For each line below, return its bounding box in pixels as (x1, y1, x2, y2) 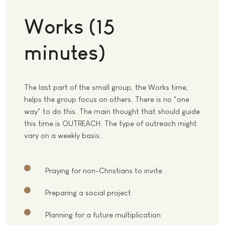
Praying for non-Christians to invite (45, 166, 162, 175)
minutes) (24, 41, 105, 64)
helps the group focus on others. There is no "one (24, 95, 189, 104)
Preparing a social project (45, 188, 133, 197)
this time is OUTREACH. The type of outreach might (24, 119, 197, 128)
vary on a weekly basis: (24, 131, 101, 140)
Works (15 (24, 15, 115, 38)
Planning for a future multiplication (45, 210, 163, 219)
